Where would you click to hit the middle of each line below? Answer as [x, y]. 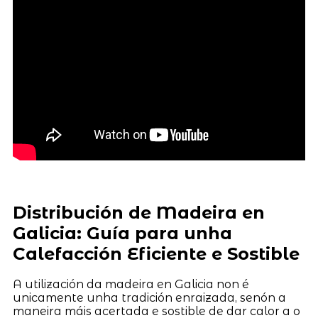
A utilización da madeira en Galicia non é [131, 285]
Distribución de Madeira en [138, 212]
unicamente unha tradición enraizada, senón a [149, 298]
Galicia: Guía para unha [122, 233]
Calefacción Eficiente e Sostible [156, 253]
